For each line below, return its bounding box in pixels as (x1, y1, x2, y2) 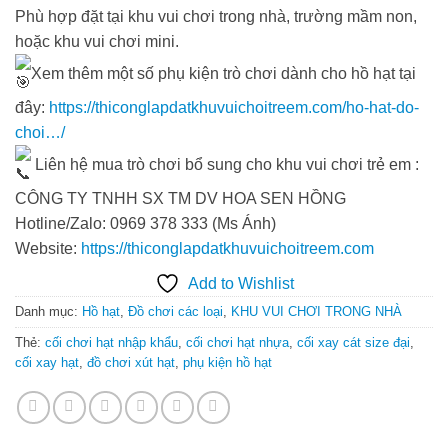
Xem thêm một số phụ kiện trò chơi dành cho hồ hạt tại (31, 64, 416, 82)
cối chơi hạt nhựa (186, 335, 289, 351)
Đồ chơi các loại (128, 304, 223, 320)
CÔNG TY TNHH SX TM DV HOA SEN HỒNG (15, 190, 346, 208)
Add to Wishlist (187, 275, 294, 293)
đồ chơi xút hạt (87, 355, 175, 371)
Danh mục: (15, 304, 82, 320)
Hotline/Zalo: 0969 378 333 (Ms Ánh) (15, 215, 276, 233)
